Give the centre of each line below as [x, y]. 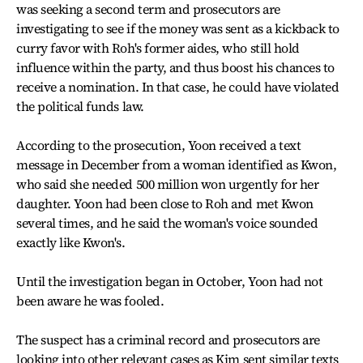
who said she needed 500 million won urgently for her [168, 184]
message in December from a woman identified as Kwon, [177, 164]
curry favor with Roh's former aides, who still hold [158, 48]
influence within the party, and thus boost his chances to [175, 67]
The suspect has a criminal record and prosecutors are [168, 340]
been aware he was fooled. [90, 301]
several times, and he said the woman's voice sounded [167, 223]
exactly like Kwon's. [71, 242]
